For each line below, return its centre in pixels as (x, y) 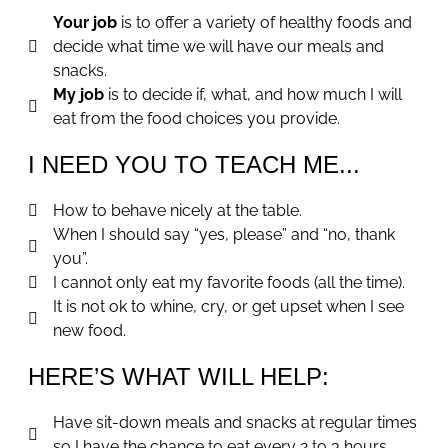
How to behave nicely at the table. (177, 211)
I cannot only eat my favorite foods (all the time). (229, 283)
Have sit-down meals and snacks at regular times (235, 423)
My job (80, 95)
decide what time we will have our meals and (218, 47)
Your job (87, 23)
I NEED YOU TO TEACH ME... (194, 165)
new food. (89, 331)
